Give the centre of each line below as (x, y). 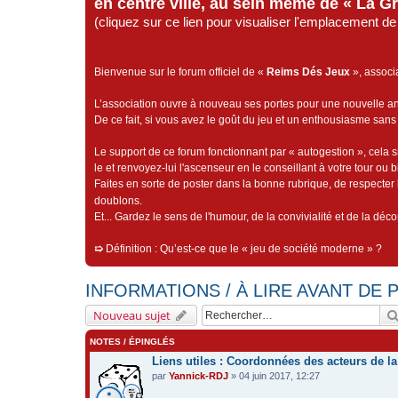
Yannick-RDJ (199, 376)
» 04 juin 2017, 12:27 (274, 376)
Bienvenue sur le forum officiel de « (180, 72)
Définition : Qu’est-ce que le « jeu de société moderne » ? (244, 249)
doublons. (118, 201)
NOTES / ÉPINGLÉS (132, 342)
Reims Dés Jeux (308, 72)
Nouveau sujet (132, 315)
